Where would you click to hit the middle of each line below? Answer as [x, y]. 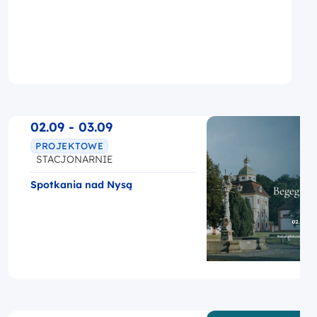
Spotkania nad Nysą [81, 184]
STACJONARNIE [74, 159]
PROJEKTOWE [70, 146]
